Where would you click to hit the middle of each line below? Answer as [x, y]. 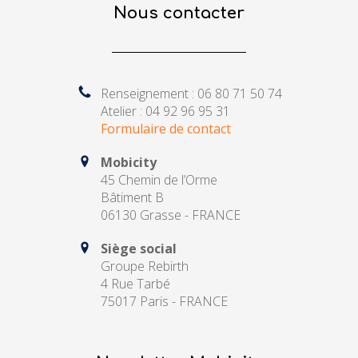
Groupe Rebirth [144, 266]
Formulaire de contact [165, 128]
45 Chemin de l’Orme [159, 179]
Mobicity [128, 162]
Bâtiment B [132, 197]
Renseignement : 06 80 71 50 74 [191, 93]
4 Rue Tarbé [135, 283]
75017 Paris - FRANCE [164, 301]
